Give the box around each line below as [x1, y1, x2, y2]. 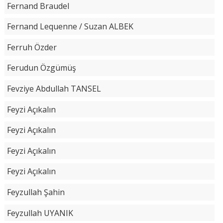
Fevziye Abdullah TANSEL [6, 83, 101, 95]
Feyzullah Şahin [6, 186, 65, 198]
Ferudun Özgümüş [6, 62, 76, 74]
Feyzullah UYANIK [6, 207, 73, 219]
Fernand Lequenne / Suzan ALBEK [6, 21, 133, 32]
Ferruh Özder [6, 41, 57, 53]
